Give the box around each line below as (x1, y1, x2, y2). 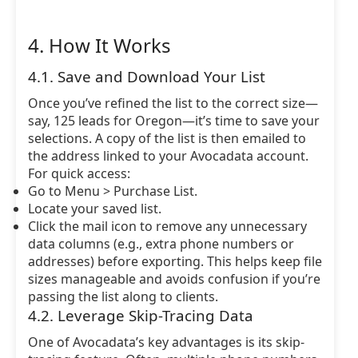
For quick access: (28, 165, 130, 182)
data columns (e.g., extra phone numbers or (28, 235, 294, 253)
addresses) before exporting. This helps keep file (28, 253, 322, 270)
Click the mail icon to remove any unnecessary (28, 217, 307, 235)
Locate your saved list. (28, 200, 161, 217)
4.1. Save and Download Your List (28, 66, 265, 86)
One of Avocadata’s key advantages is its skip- (28, 333, 304, 351)
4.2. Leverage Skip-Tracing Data (28, 305, 253, 325)
